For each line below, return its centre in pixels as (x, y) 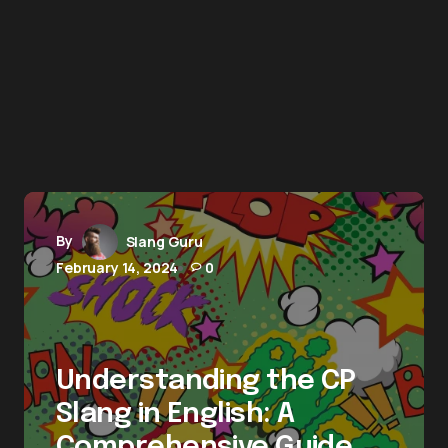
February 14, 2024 (117, 267)
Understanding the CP (206, 381)
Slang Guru (164, 241)
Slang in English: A (175, 414)
